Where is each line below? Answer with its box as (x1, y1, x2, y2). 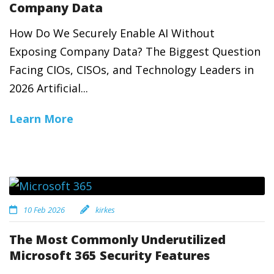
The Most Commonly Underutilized (9, 231, 226, 248)
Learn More (9, 111, 73, 126)
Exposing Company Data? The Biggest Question (9, 44, 261, 59)
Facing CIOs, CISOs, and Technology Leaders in (9, 62, 254, 77)
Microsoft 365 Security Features (9, 247, 210, 264)
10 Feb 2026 (23, 204, 65, 215)
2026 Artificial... (9, 81, 88, 95)
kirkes (95, 204, 115, 215)
